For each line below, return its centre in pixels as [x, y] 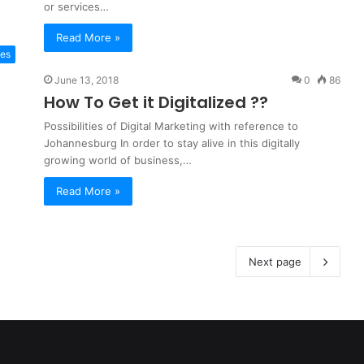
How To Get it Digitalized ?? [156, 102]
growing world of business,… [118, 160]
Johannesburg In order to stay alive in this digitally [172, 143]
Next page [275, 262]
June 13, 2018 [87, 80]
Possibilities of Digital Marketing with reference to [171, 126]
